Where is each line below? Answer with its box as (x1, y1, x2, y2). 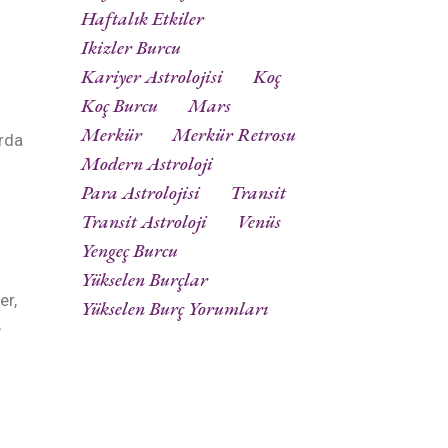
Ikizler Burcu (81, 35, 181, 61)
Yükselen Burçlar (81, 267, 208, 293)
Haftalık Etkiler (81, 6, 204, 32)
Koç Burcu (81, 93, 158, 119)
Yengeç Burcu (81, 238, 178, 264)
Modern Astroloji (81, 151, 213, 177)
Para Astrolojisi (81, 180, 200, 206)
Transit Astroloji (81, 209, 207, 235)
